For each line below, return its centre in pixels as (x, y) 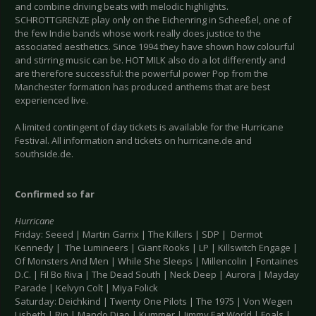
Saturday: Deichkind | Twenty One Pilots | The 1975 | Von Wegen (154, 302)
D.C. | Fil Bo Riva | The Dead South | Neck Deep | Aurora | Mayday (157, 275)
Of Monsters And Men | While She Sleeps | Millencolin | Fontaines (157, 261)
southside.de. (44, 154)
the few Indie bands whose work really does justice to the (138, 34)
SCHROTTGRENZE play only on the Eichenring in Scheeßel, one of (153, 20)
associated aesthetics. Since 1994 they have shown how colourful (155, 47)
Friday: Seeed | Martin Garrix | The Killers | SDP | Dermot (139, 235)
